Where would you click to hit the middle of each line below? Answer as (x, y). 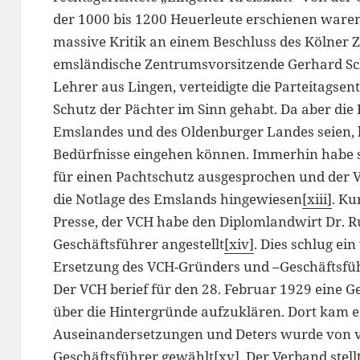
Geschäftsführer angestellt (138, 244)
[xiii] (317, 199)
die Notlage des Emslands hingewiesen (177, 199)
